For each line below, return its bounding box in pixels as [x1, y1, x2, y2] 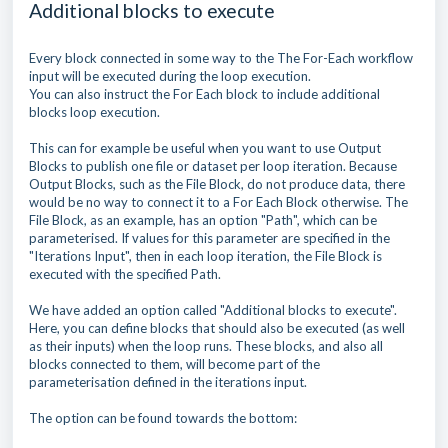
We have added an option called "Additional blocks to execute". [29, 301, 397, 318]
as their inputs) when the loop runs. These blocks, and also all [29, 337, 383, 354]
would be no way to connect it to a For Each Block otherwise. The [29, 193, 408, 210]
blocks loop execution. [29, 103, 163, 120]
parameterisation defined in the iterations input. [29, 373, 307, 390]
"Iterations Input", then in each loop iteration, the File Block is [29, 247, 382, 264]
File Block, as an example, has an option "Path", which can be [29, 211, 377, 228]
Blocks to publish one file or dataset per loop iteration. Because [29, 157, 397, 174]
